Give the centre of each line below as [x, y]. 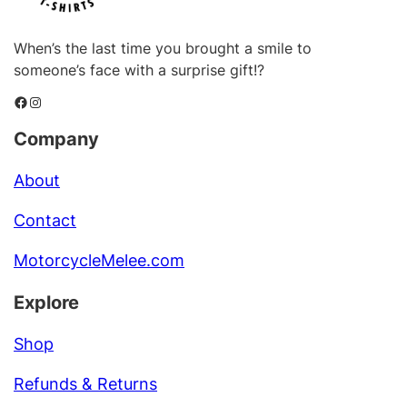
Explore [47, 302]
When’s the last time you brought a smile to [163, 48]
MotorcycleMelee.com [99, 260]
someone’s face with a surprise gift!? [139, 69]
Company [57, 138]
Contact [45, 220]
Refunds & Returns [86, 383]
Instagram [34, 101]
